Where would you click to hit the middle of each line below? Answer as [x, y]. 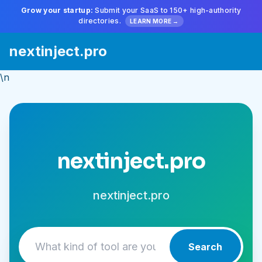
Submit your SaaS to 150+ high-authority [167, 10]
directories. [101, 21]
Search [205, 247]
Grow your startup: [57, 10]
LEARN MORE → [154, 21]
